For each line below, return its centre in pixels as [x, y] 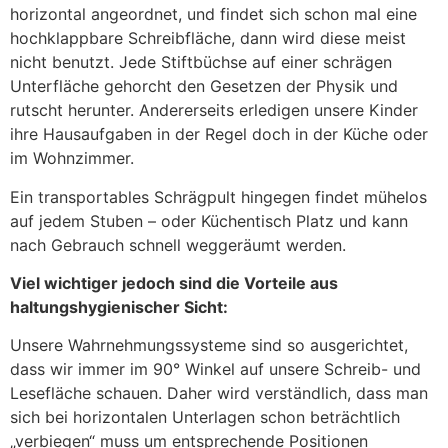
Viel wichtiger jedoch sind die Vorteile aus [174, 282]
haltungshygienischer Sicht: [119, 306]
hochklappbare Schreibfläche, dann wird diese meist [208, 38]
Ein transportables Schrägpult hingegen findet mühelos [218, 196]
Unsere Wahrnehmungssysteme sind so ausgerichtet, [209, 345]
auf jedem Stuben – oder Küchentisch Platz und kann [209, 220]
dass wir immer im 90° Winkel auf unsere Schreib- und [215, 369]
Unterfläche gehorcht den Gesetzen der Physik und [204, 86]
